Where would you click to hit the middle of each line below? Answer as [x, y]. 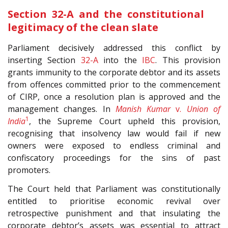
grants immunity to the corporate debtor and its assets [114, 73]
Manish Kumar [143, 109]
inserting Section [44, 60]
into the [120, 60]
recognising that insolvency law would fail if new [114, 134]
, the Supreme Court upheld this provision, [125, 121]
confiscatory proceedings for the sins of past [114, 158]
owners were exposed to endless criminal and [114, 146]
